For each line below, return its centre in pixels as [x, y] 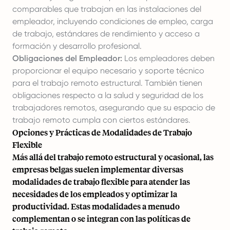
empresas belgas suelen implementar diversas [98, 169]
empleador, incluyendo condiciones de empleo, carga [113, 21]
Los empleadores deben [168, 58]
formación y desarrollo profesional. [77, 46]
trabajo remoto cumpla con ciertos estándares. [101, 120]
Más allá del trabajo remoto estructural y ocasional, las [113, 157]
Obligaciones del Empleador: [67, 58]
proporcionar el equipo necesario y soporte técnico [108, 71]
